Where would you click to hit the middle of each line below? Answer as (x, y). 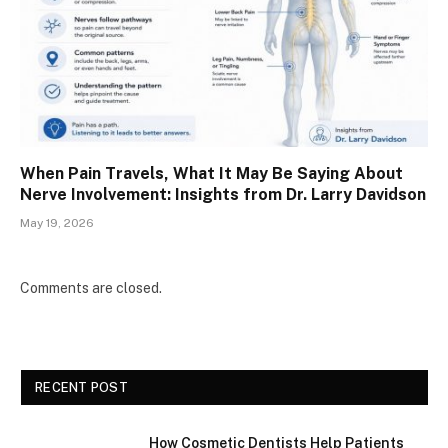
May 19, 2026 (57, 223)
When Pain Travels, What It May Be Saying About (211, 174)
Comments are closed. (91, 288)
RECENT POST (81, 388)
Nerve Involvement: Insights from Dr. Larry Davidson (223, 195)
